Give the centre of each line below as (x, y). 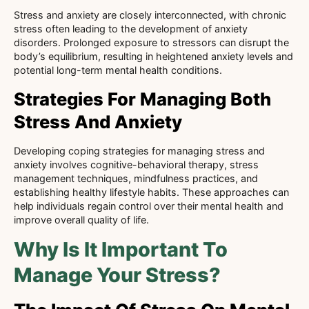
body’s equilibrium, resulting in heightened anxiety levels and (153, 57)
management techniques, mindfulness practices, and (136, 178)
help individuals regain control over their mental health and (149, 206)
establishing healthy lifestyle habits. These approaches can (151, 192)
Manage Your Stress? (117, 275)
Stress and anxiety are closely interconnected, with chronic (150, 15)
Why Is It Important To (121, 250)
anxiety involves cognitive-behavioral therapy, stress (136, 164)
